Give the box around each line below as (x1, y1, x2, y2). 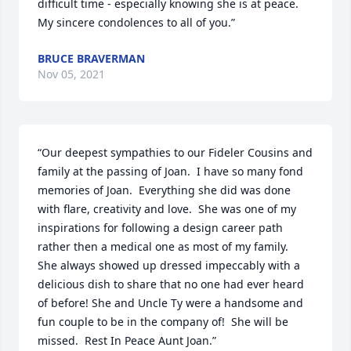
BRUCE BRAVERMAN (38, 51, 145, 66)
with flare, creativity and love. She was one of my (38, 201, 296, 216)
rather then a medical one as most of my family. (38, 239, 288, 254)
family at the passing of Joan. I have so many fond (38, 164, 303, 179)
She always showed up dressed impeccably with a (38, 258, 300, 273)
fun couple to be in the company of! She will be (38, 314, 288, 329)
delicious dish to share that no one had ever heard (38, 277, 304, 291)
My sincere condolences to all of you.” (38, 15, 235, 30)
